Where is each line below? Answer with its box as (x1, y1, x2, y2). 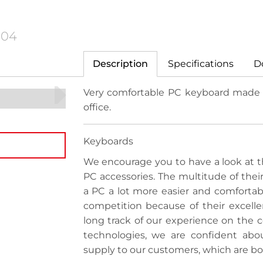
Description (92, 58, 148, 69)
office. (83, 102, 111, 113)
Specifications (167, 58, 234, 69)
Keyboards (83, 136, 133, 147)
